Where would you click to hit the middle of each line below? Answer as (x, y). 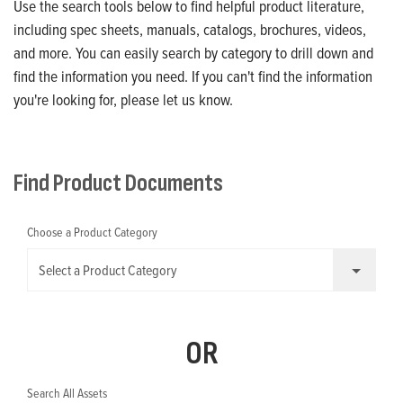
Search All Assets (67, 393)
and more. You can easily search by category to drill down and (193, 53)
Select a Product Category (108, 270)
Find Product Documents (118, 184)
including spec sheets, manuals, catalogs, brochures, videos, (190, 29)
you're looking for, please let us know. (123, 99)
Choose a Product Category (92, 232)
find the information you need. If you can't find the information (193, 76)
